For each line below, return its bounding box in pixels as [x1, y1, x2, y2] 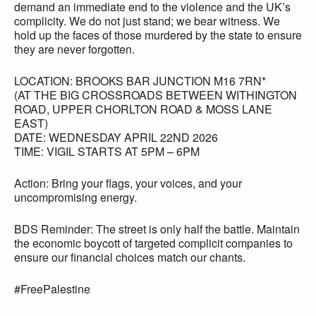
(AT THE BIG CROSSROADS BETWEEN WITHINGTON [14, 87, 297, 104]
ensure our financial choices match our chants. [14, 249, 245, 266]
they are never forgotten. [14, 41, 135, 58]
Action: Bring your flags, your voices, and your [14, 175, 242, 192]
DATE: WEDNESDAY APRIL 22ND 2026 [14, 129, 218, 146]
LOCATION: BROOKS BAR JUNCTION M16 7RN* [14, 73, 266, 90]
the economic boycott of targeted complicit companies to [14, 235, 293, 252]
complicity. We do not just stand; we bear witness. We [14, 13, 280, 30]
